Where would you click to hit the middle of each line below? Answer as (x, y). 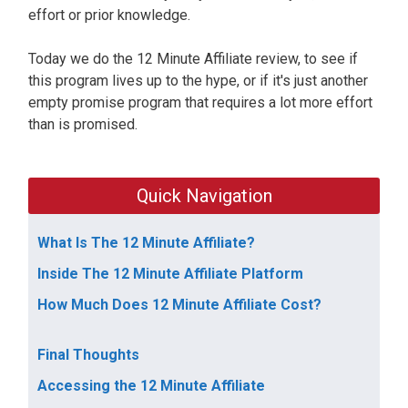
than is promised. (85, 125)
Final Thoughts (88, 355)
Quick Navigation (204, 196)
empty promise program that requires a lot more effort (200, 103)
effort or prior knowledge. (111, 15)
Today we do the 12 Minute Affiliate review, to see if (193, 59)
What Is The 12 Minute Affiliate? (146, 243)
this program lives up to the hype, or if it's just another (198, 81)
